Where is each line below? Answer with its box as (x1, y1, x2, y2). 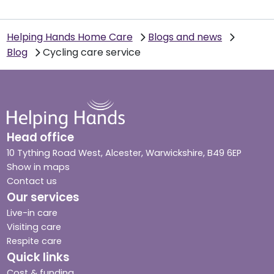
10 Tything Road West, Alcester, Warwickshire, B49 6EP (6, 147, 242, 160)
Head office (6, 129, 74, 146)
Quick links (6, 249, 70, 266)
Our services (6, 189, 80, 206)
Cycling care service (43, 45, 141, 60)
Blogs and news (148, 30, 223, 45)
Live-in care (6, 207, 57, 220)
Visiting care (6, 221, 61, 234)
